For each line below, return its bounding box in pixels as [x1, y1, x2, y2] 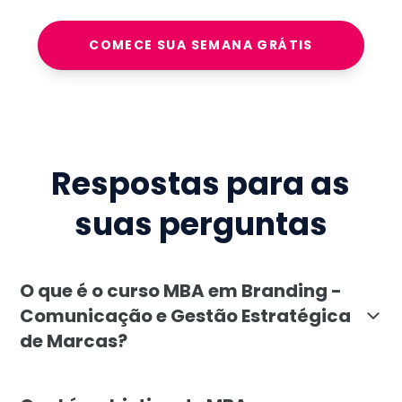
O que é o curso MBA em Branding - [20, 277, 343, 303]
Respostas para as [51, 162, 351, 206]
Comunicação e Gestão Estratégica [20, 302, 352, 328]
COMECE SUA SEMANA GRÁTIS [89, 36, 313, 55]
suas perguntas [74, 202, 328, 247]
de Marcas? [20, 328, 128, 354]
